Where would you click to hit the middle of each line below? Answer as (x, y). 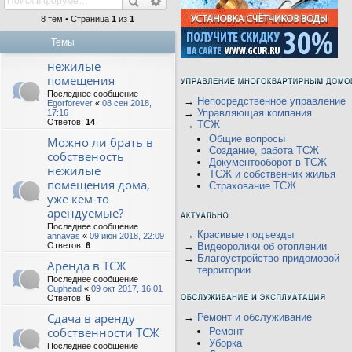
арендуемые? (85, 213)
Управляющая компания (255, 113)
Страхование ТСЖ (253, 186)
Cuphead (64, 288)
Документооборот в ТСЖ (268, 162)
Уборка (225, 343)
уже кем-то (78, 199)
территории (224, 270)
